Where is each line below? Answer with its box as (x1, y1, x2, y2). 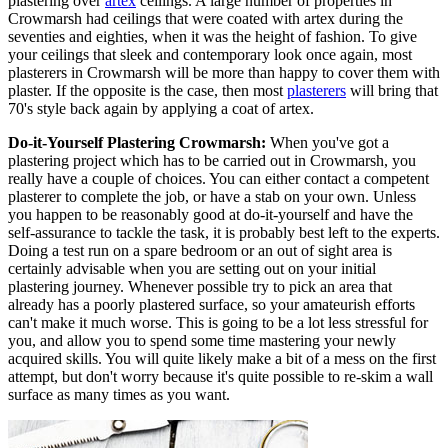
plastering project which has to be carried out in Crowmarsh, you (8, 151, 416, 169)
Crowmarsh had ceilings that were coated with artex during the (8, 9, 403, 27)
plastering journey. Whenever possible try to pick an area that (8, 277, 392, 295)
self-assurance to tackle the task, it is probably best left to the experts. (8, 223, 440, 241)
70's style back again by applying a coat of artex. (8, 99, 314, 117)
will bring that (346, 81, 438, 99)
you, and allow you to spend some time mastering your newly (8, 331, 396, 349)
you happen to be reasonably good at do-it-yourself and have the (8, 205, 413, 223)
